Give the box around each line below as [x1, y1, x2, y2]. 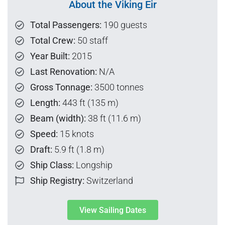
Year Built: [30, 51, 70, 62]
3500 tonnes [92, 82, 144, 93]
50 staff [75, 35, 108, 46]
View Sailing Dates [79, 205, 146, 215]
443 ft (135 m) [60, 97, 119, 108]
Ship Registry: [30, 175, 84, 186]
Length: [30, 97, 60, 108]
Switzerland [84, 175, 133, 186]
